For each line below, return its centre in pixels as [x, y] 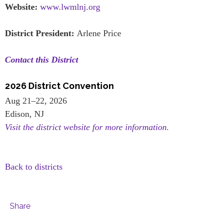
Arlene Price [99, 33]
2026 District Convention [59, 86]
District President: [41, 33]
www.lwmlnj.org [70, 7]
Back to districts [34, 167]
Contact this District [42, 60]
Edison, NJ [24, 114]
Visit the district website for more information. [87, 127]
